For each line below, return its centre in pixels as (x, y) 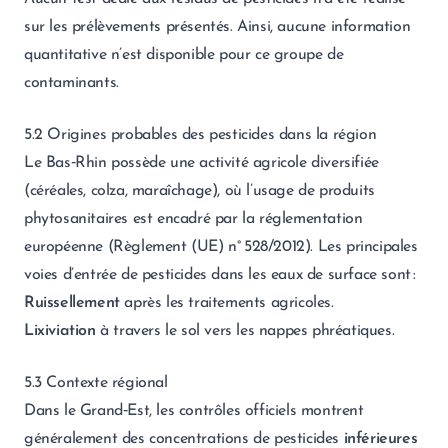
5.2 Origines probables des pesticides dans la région (200, 135)
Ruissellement (72, 303)
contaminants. (71, 83)
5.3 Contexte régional (96, 383)
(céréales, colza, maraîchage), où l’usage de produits (199, 191)
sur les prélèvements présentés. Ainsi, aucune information (217, 27)
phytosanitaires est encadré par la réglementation (193, 219)
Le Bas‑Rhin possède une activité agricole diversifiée (201, 163)
